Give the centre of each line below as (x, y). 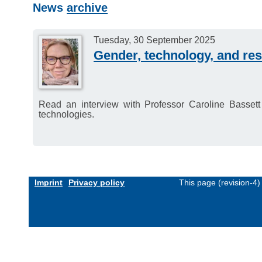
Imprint (49, 182)
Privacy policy (96, 182)
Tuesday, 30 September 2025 (155, 40)
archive (87, 8)
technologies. (67, 114)
